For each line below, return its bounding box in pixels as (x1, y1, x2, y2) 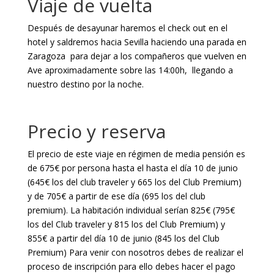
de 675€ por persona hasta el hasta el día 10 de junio (27, 162, 238, 174)
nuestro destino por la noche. (27, 78, 144, 90)
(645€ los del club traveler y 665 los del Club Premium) (27, 176, 242, 188)
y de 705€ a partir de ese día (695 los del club (27, 190, 206, 202)
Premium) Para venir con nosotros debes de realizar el (27, 246, 243, 258)
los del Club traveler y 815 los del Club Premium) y (27, 218, 225, 230)
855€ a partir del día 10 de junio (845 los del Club (27, 232, 220, 244)
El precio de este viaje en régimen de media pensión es (27, 148, 245, 160)
